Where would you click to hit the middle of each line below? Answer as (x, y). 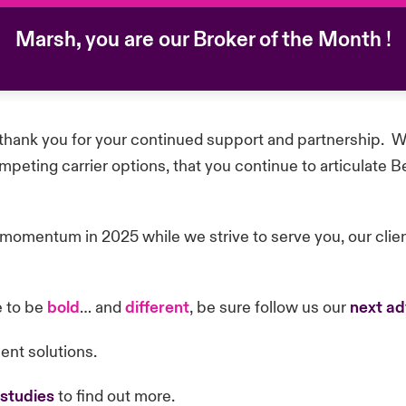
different (157, 308)
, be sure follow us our (269, 308)
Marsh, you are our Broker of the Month (198, 39)
